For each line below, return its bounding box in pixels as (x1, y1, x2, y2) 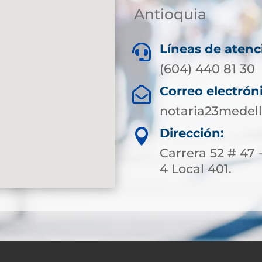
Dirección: (160, 126, 225, 141)
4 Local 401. (160, 161, 232, 177)
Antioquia (133, 5, 206, 23)
